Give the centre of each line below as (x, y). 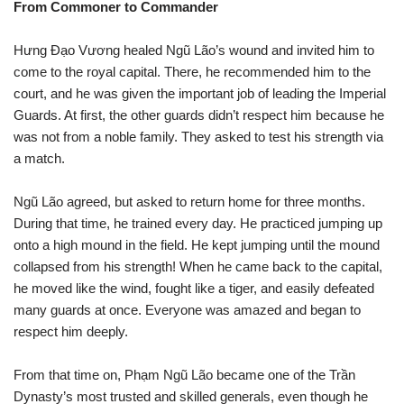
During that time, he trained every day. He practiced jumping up (198, 223)
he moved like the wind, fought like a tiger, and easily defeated (194, 288)
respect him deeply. (71, 331)
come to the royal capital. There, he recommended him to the (192, 72)
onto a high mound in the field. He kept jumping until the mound (197, 245)
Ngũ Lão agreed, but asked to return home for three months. (189, 202)
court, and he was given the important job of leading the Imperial (200, 93)
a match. (39, 158)
